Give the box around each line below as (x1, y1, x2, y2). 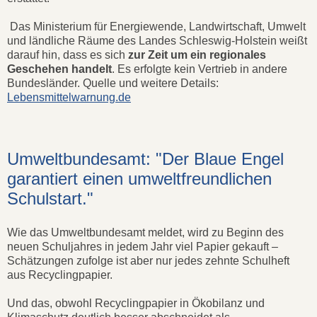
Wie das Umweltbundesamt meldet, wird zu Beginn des (7, 226, 284, 238)
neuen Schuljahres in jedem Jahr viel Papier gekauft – (7, 240, 278, 253)
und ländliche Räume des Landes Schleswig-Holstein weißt (7, 34, 307, 47)
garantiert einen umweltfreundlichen (7, 168, 272, 188)
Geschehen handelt (7, 62, 112, 75)
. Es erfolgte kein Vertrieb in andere (112, 62, 287, 75)
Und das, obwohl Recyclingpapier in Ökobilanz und (7, 296, 265, 309)
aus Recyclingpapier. (7, 268, 113, 281)
